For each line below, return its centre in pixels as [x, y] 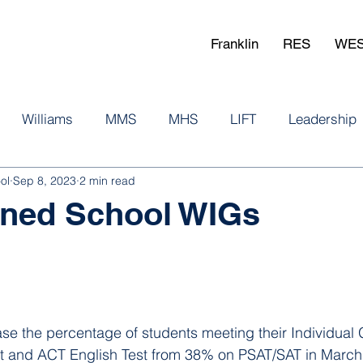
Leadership [322, 118]
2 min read [107, 180]
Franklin [235, 44]
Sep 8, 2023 [45, 180]
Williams [47, 118]
